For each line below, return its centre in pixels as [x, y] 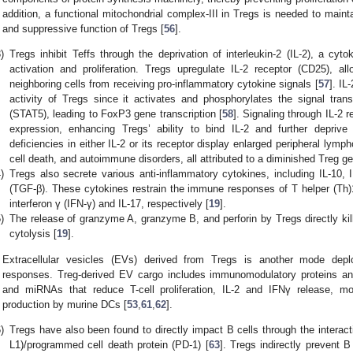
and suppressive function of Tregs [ [84, 29]
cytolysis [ [33, 234]
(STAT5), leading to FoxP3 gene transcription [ [116, 114]
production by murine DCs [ [65, 304]
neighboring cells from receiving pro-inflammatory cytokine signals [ [164, 84]
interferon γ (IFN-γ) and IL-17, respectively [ [109, 204]
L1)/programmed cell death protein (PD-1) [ [109, 344]
